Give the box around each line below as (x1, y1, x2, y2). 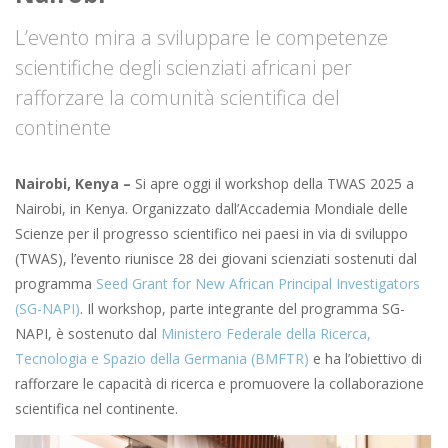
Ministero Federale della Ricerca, (161, 324, 371, 344)
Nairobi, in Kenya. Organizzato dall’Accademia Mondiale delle (15, 199, 408, 219)
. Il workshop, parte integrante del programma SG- (80, 299, 405, 319)
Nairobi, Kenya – (15, 174, 131, 194)
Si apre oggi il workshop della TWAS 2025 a (131, 174, 414, 194)
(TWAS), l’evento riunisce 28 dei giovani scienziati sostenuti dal (15, 249, 417, 269)
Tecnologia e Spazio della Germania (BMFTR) (15, 349, 309, 369)
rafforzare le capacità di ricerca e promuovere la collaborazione (15, 374, 424, 394)
